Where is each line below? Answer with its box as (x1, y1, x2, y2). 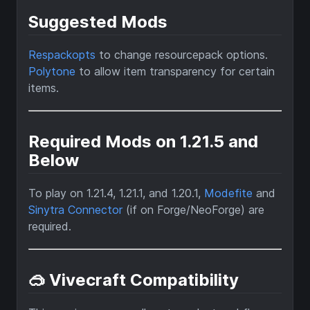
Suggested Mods (28, 12, 167, 33)
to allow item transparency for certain (75, 64, 275, 79)
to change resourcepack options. (95, 48, 268, 62)
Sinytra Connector (28, 203, 122, 217)
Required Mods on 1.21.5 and (28, 131, 258, 152)
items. (28, 81, 59, 95)
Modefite (204, 186, 253, 201)
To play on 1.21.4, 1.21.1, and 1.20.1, (28, 186, 204, 201)
